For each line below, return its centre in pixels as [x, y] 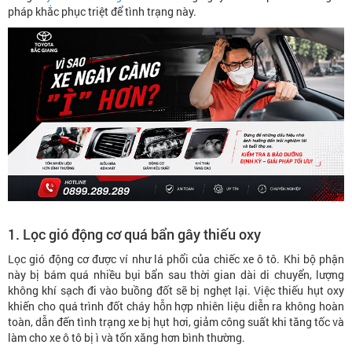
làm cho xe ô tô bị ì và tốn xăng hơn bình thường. [126, 337]
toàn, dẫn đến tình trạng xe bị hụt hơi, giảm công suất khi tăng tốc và [176, 321]
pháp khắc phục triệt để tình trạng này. [102, 11]
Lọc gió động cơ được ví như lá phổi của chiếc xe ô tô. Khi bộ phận [176, 258]
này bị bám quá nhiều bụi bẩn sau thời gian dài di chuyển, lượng [176, 274]
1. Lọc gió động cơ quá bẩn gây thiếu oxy [134, 234]
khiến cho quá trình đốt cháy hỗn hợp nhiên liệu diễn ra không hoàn [176, 306]
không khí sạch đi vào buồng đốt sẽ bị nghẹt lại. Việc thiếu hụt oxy [176, 290]
